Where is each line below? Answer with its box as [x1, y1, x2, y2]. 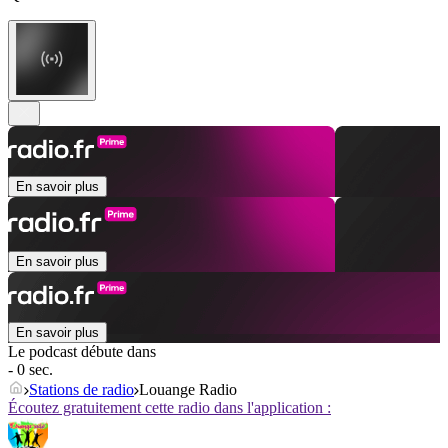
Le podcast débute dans [8, 343, 156, 361]
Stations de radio [29, 381, 134, 399]
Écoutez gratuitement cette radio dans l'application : [8, 399, 331, 417]
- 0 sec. [8, 361, 53, 379]
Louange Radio [139, 381, 237, 399]
